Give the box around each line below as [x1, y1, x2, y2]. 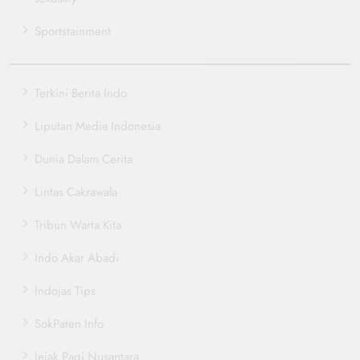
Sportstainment [35, 22, 111, 40]
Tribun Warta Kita [35, 215, 121, 234]
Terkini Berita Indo [35, 84, 127, 102]
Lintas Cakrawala [35, 182, 117, 201]
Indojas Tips [35, 281, 96, 300]
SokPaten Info [35, 314, 104, 333]
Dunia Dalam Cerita [35, 149, 133, 168]
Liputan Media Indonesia [35, 117, 161, 135]
